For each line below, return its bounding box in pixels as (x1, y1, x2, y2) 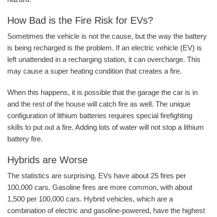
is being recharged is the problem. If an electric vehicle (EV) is (7, 44, 202, 52)
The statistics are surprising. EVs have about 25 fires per (7, 171, 186, 180)
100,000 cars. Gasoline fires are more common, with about (7, 183, 192, 192)
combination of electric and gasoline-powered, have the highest (7, 206, 205, 215)
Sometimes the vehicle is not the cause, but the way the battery (7, 32, 207, 41)
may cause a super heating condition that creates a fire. (7, 67, 182, 76)
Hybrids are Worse (7, 155, 88, 166)
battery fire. (7, 135, 43, 143)
